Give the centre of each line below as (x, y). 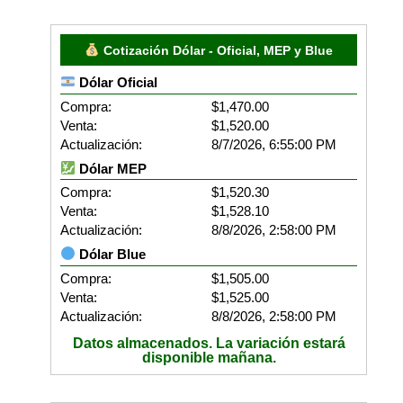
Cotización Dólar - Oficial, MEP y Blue (216, 51)
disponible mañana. (209, 357)
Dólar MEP (112, 168)
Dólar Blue (111, 254)
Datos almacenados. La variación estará (209, 343)
